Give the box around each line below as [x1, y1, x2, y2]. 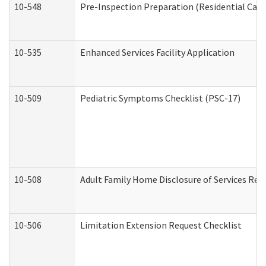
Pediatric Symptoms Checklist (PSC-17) [80, 92, 240, 104]
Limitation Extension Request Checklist [80, 219, 242, 231]
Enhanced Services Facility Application [80, 46, 235, 58]
